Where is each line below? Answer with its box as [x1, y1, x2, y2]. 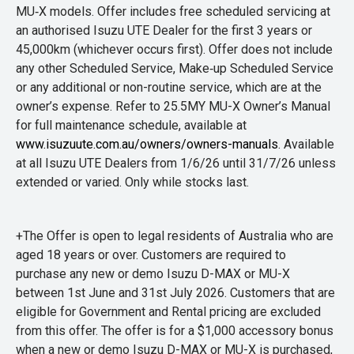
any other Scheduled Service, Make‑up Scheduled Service [16, 61, 333, 76]
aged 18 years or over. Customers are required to [16, 247, 286, 262]
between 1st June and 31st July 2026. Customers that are [16, 285, 335, 300]
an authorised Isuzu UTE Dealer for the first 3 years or [16, 23, 312, 38]
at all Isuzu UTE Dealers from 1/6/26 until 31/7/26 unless [16, 156, 336, 171]
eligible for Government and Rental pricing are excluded [16, 304, 321, 319]
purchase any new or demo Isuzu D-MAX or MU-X [16, 266, 290, 281]
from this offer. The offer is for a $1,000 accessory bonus [16, 323, 333, 338]
